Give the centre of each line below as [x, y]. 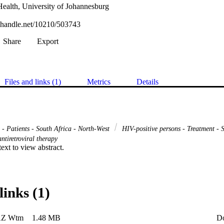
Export [48, 41]
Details [147, 82]
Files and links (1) [33, 82]
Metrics [99, 82]
